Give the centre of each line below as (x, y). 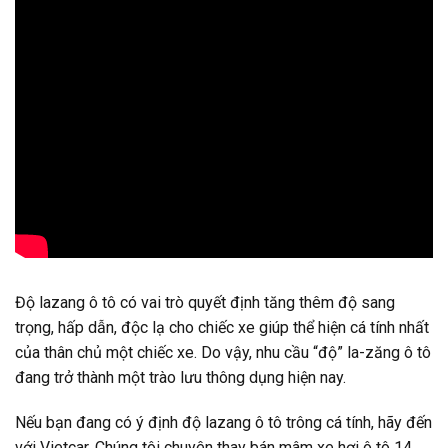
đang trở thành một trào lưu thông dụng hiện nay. (180, 377)
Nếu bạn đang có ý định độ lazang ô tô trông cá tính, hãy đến (223, 423)
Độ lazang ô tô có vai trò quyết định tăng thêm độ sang (205, 302)
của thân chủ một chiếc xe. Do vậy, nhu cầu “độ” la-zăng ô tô (223, 352)
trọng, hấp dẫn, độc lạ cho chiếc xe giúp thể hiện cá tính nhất (222, 327)
